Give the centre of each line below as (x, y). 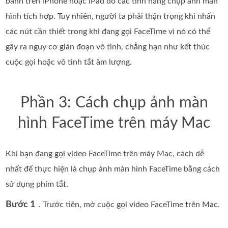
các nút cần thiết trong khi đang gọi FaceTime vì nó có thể (108, 32)
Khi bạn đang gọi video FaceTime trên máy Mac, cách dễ (105, 154)
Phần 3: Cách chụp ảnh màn (114, 103)
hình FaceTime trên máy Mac (114, 123)
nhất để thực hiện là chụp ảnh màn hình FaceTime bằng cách (113, 169)
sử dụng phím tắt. (37, 184)
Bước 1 (21, 205)
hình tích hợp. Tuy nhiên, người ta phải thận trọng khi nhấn (111, 17)
